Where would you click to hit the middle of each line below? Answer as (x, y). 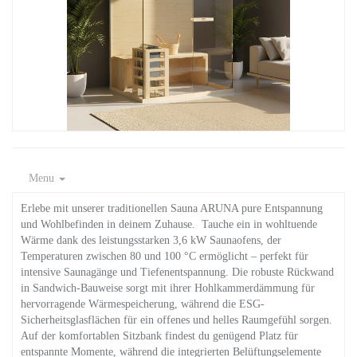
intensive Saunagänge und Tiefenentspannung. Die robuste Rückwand (177, 272)
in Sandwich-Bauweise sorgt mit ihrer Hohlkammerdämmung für (168, 288)
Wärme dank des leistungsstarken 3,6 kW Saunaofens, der (151, 240)
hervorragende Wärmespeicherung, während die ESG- (143, 304)
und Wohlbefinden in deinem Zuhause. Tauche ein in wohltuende (169, 224)
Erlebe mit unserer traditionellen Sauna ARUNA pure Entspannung (172, 208)
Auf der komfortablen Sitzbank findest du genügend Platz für (159, 336)
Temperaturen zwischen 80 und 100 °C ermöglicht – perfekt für (165, 256)
